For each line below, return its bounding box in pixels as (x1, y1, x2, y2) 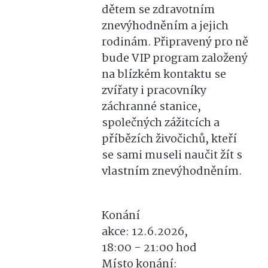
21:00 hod (144, 239, 197, 257)
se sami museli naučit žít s (102, 147, 242, 165)
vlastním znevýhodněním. (102, 163, 245, 181)
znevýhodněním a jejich (102, 17, 229, 35)
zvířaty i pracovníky (102, 82, 206, 100)
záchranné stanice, (102, 98, 201, 116)
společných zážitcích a (102, 114, 220, 132)
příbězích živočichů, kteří (102, 130, 237, 148)
